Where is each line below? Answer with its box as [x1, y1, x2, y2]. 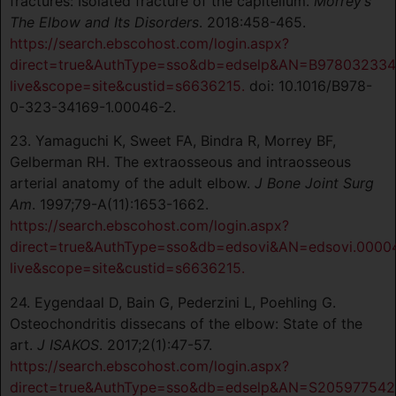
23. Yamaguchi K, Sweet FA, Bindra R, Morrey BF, [10, 132, 336, 150]
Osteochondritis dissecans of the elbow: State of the [10, 314, 362, 332]
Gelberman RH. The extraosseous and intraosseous [10, 153, 351, 171]
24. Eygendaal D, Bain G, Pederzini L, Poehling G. [10, 293, 336, 311]
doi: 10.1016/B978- [245, 77, 372, 95]
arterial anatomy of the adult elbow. [10, 174, 255, 193]
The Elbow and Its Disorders [10, 13, 199, 32]
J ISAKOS [37, 335, 99, 354]
